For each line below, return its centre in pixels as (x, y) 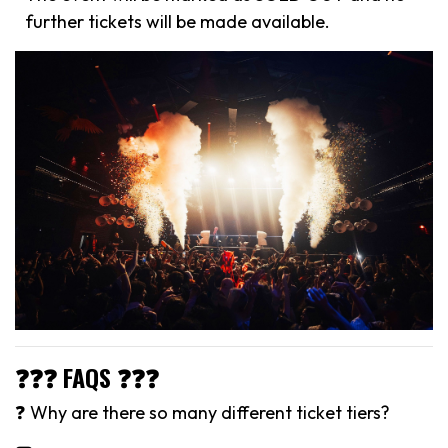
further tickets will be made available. (177, 22)
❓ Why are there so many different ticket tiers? (202, 412)
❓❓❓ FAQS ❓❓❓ (87, 376)
